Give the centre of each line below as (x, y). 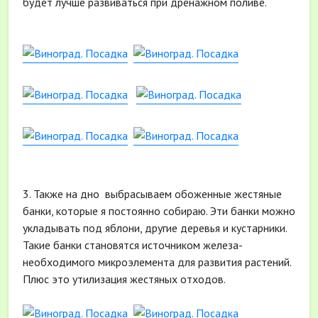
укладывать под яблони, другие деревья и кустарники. (156, 228)
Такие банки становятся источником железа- (132, 245)
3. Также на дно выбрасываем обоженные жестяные (152, 194)
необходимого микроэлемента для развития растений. (157, 262)
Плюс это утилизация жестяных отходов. (124, 279)
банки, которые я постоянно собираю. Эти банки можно (159, 211)
